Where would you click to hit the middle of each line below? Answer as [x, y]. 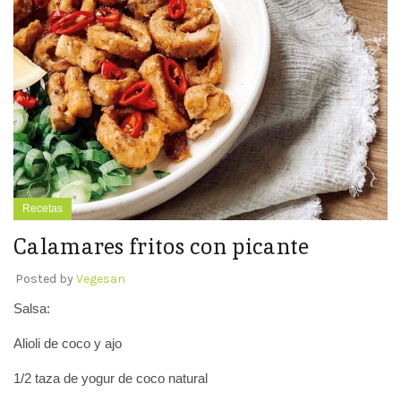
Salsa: [32, 309]
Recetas [43, 209]
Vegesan [101, 279]
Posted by [46, 279]
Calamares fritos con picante [162, 247]
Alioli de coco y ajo [68, 344]
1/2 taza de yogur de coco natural [111, 379]
